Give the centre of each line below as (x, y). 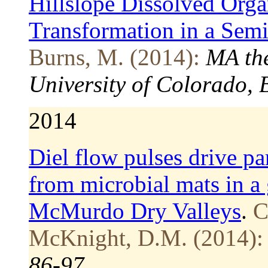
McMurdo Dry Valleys (135, 211)
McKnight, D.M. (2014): (146, 237)
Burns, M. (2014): (114, 57)
